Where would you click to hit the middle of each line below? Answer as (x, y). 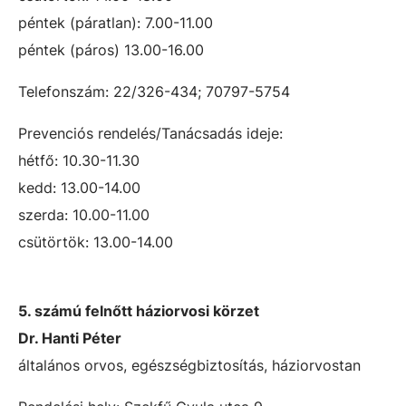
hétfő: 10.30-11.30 (79, 160)
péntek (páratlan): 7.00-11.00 (116, 23)
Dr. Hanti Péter (70, 338)
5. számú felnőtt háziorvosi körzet (139, 311)
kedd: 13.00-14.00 (79, 188)
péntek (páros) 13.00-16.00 (111, 50)
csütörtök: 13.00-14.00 (96, 242)
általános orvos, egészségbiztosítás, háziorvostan (189, 365)
